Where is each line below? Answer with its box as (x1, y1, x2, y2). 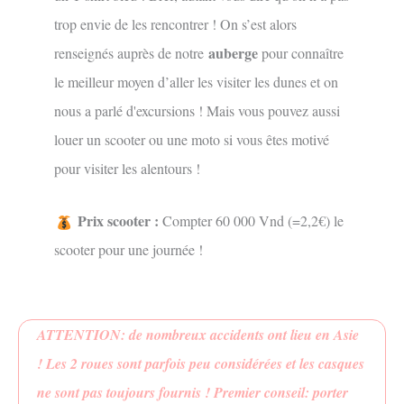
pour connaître (258, 43, 344, 63)
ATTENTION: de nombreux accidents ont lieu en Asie (37, 324, 359, 344)
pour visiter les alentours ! (54, 159, 200, 179)
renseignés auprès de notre (54, 43, 204, 63)
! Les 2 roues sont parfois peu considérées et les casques (37, 353, 364, 373)
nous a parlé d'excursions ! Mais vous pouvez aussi (54, 101, 340, 121)
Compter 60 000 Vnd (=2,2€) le (159, 211, 344, 231)
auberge (204, 42, 258, 64)
